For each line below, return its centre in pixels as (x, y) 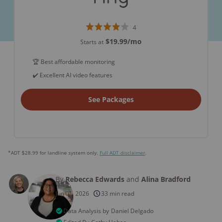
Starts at (92, 42)
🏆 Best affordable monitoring (74, 62)
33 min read (118, 194)
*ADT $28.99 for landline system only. (54, 153)
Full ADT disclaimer (122, 153)
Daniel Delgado (132, 211)
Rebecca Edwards (96, 179)
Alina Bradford (166, 179)
